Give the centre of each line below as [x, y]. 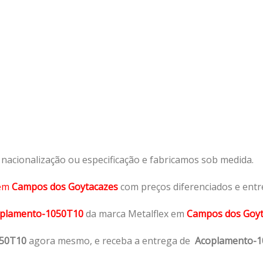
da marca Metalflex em [135, 213]
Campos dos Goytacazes [66, 186]
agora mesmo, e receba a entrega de [111, 240]
